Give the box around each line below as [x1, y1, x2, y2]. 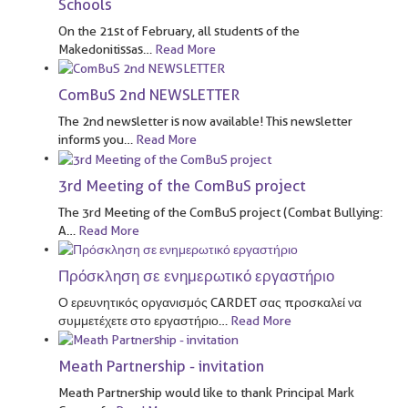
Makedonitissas [58, 41, 143, 56]
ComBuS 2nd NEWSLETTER [58, 86, 240, 105]
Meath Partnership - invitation [58, 357, 264, 376]
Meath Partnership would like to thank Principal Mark [58, 385, 354, 401]
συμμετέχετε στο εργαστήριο [58, 313, 219, 328]
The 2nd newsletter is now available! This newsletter [58, 114, 352, 129]
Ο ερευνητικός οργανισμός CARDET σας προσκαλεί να [58, 295, 362, 310]
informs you [58, 132, 124, 148]
